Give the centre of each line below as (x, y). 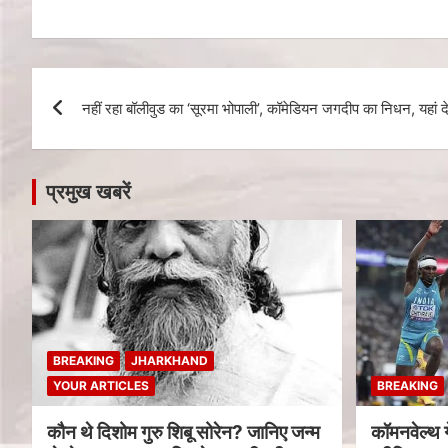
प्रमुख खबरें (88, 192)
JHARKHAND (169, 360)
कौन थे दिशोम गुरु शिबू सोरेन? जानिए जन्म (183, 432)
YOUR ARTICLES (101, 385)
